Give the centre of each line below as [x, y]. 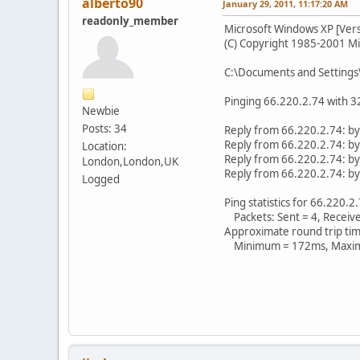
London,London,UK [130, 161]
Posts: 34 [104, 128]
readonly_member [130, 20]
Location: [104, 146]
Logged [101, 179]
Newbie [101, 110]
